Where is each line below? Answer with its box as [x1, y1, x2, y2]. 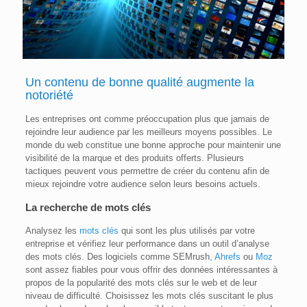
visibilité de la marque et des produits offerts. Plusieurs [25, 153, 244, 164]
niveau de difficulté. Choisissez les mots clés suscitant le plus [25, 291, 273, 302]
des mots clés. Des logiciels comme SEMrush [25, 251, 210, 262]
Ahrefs [214, 251, 241, 262]
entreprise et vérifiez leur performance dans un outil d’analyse [25, 238, 269, 249]
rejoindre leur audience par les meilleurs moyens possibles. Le [25, 127, 272, 138]
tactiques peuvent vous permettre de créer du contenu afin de [25, 166, 269, 177]
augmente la [182, 75, 254, 90]
